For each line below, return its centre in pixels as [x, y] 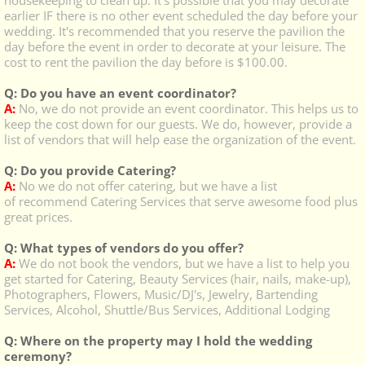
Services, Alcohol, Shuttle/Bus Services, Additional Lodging [167, 310]
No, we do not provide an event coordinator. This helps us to [187, 108]
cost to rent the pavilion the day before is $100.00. [147, 62]
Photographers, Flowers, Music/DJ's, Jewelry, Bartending [161, 294]
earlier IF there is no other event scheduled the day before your [181, 15]
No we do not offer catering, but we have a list [148, 186]
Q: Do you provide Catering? [90, 170]
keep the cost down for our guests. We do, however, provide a [178, 124]
